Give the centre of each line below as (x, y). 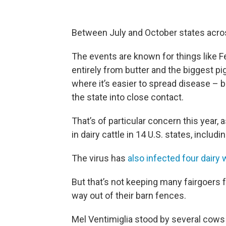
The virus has (100, 158)
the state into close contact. (128, 97)
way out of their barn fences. (129, 195)
